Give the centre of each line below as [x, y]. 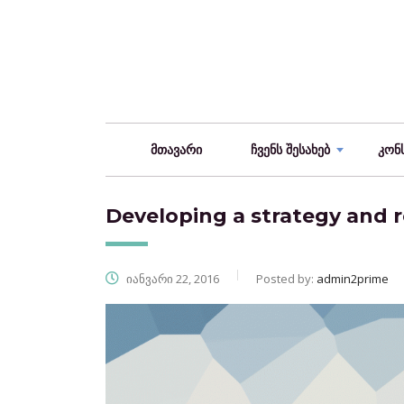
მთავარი [176, 150]
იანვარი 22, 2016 [171, 279]
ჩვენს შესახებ [290, 150]
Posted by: [286, 279]
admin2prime [353, 279]
